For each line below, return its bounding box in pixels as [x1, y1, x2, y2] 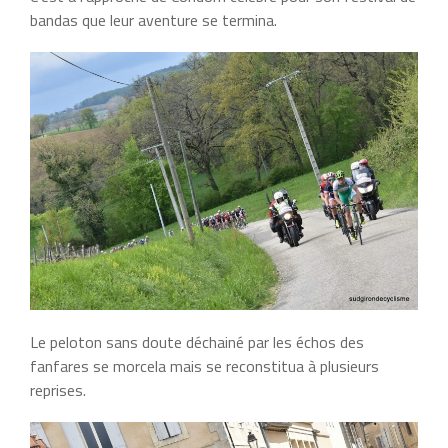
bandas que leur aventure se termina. [30, 7, 277, 32]
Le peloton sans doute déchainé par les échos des [30, 330, 364, 355]
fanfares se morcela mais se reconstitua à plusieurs [30, 354, 379, 379]
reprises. [30, 378, 86, 403]
